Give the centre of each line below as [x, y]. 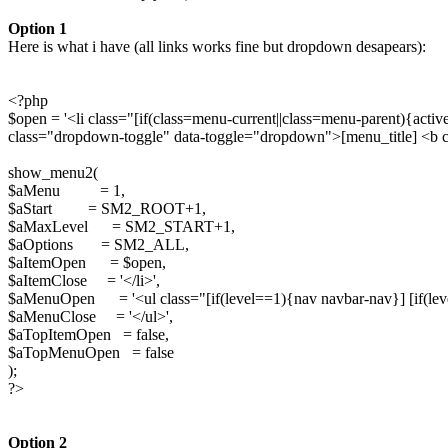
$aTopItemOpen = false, [88, 334]
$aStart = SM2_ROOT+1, [107, 208]
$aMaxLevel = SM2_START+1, [121, 226]
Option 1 [37, 28]
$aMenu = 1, [66, 190]
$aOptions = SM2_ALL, [98, 244]
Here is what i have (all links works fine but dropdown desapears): [217, 46]
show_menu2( [53, 172]
